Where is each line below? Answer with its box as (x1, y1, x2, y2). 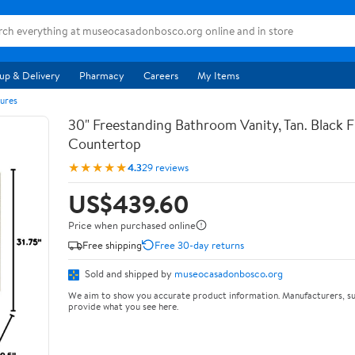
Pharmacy (79, 68, 124, 82)
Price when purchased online (68, 218, 196, 232)
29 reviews (142, 159, 189, 174)
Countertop (68, 134, 141, 154)
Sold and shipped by (82, 266, 174, 281)
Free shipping (82, 237, 142, 252)
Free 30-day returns (155, 237, 244, 252)
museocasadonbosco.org (174, 266, 283, 281)
